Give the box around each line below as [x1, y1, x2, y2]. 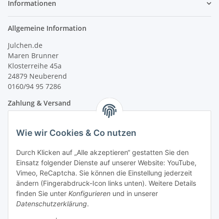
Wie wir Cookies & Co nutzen [16, 128, 136, 138]
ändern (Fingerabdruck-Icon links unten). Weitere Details [16, 179, 196, 188]
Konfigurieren [68, 189, 110, 198]
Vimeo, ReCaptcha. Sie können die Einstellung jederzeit [16, 169, 192, 177]
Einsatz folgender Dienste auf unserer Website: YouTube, [16, 158, 197, 167]
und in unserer [110, 189, 158, 198]
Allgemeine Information [8, 23, 87, 33]
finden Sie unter [16, 189, 68, 198]
